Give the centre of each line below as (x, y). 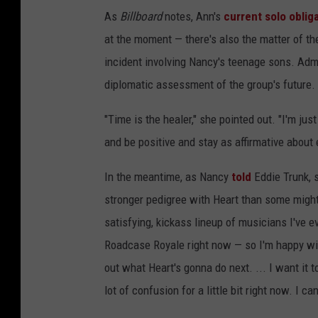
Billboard (141, 17)
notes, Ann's (193, 17)
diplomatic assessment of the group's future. (210, 85)
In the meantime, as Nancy (168, 177)
